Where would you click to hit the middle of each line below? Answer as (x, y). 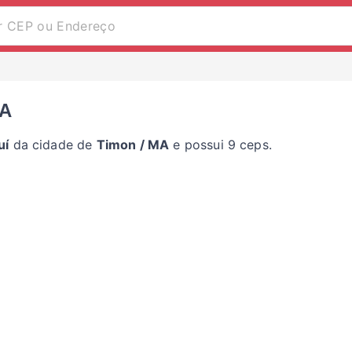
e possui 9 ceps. (220, 145)
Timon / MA (133, 145)
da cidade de (53, 145)
